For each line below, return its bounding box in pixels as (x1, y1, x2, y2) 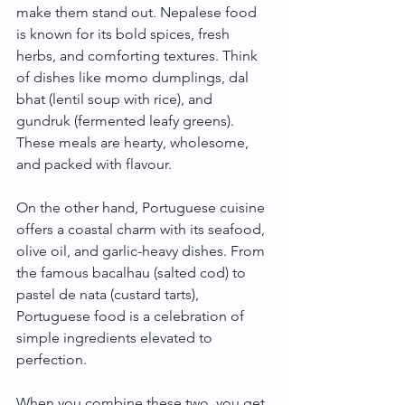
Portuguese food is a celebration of (16, 307, 248, 325)
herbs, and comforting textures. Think (16, 47, 261, 64)
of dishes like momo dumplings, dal (16, 69, 252, 86)
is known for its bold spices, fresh (16, 25, 233, 42)
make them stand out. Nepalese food (16, 4, 260, 21)
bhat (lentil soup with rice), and (16, 90, 216, 108)
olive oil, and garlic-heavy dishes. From (16, 242, 268, 259)
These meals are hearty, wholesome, (16, 134, 252, 151)
